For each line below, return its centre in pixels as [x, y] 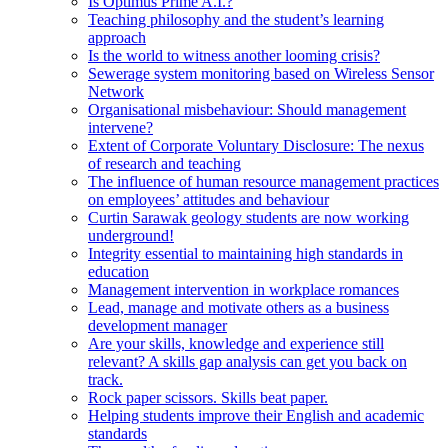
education [118, 271]
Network [116, 91]
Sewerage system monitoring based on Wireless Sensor [261, 73]
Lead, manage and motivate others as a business [238, 307]
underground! [131, 235]
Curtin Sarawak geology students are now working [248, 217]
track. [105, 379]
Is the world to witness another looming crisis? [234, 55]
